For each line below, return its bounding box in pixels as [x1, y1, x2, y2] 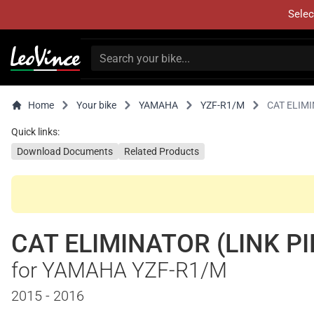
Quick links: [11, 126, 60, 137]
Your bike [76, 100, 116, 111]
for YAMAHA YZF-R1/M [11, 258, 227, 282]
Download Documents [17, 146, 113, 157]
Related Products [124, 146, 199, 157]
